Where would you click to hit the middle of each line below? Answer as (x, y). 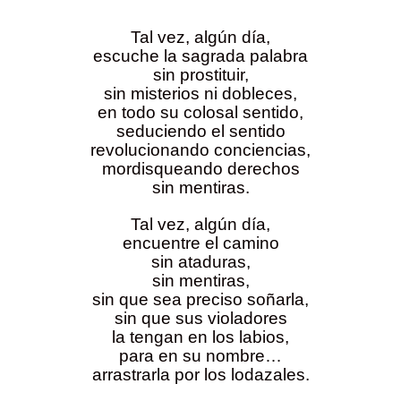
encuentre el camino (200, 243)
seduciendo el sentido (200, 132)
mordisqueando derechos (200, 169)
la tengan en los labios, (200, 337)
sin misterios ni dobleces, (200, 94)
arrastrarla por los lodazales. (200, 375)
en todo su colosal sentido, (200, 113)
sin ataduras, (200, 262)
